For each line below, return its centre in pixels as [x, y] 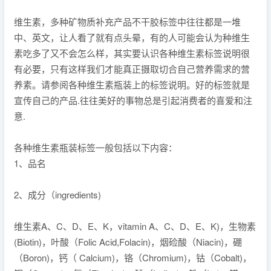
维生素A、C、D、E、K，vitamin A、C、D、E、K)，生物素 [135, 226]
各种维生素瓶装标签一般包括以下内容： [96, 147]
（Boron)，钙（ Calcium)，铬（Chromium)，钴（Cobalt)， [133, 257]
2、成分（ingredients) [57, 194]
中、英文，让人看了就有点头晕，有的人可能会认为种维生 [132, 37]
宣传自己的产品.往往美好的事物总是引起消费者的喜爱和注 [133, 100]
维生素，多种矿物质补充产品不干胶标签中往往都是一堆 [127, 21]
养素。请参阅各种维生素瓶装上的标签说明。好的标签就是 [132, 84]
